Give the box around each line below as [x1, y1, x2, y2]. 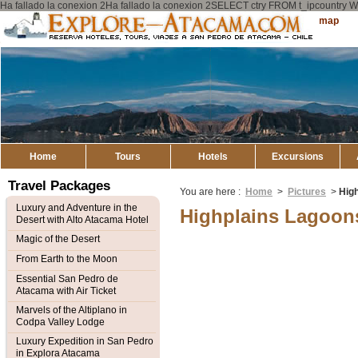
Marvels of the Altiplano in [16, 304, 127, 316]
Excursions [272, 151, 324, 162]
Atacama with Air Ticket [16, 285, 116, 296]
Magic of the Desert [16, 233, 100, 245]
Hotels [198, 151, 228, 162]
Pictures [288, 186, 326, 197]
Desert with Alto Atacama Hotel [16, 214, 149, 225]
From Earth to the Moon [16, 253, 117, 265]
